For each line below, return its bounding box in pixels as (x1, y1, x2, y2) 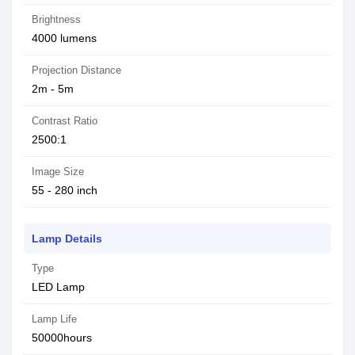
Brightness (32, 13, 81, 25)
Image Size (32, 166, 84, 177)
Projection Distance (32, 64, 121, 76)
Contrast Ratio (32, 115, 97, 127)
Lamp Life (32, 313, 77, 325)
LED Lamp (32, 281, 85, 293)
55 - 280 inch (32, 184, 97, 197)
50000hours (32, 331, 92, 344)
